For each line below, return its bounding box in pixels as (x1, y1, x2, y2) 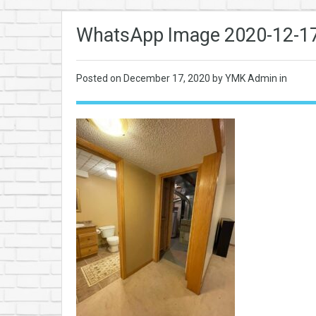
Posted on (76, 73, 123, 84)
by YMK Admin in (212, 73, 287, 84)
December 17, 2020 (123, 73, 212, 84)
